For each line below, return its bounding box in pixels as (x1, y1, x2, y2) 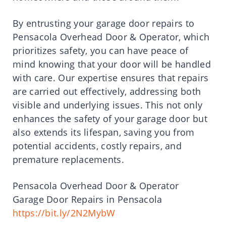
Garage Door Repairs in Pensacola (13, 193, 162, 205)
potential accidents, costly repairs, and (13, 139, 182, 152)
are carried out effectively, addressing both (13, 85, 201, 97)
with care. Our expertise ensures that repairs (13, 71, 209, 84)
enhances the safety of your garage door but (13, 112, 207, 125)
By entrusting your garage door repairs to (13, 17, 195, 29)
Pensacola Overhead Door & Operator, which (13, 30, 210, 43)
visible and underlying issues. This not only (13, 98, 203, 111)
